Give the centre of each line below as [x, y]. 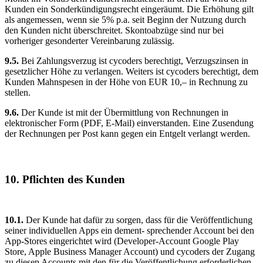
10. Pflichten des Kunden [65, 179]
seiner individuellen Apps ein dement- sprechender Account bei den [129, 231]
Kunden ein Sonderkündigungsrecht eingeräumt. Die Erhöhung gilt [129, 9]
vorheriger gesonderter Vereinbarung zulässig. [90, 41]
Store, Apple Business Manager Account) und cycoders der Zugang [130, 252]
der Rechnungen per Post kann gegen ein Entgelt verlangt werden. [127, 133]
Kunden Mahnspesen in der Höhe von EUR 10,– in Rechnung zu [126, 82]
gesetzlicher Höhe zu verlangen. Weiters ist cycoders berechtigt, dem [131, 71]
